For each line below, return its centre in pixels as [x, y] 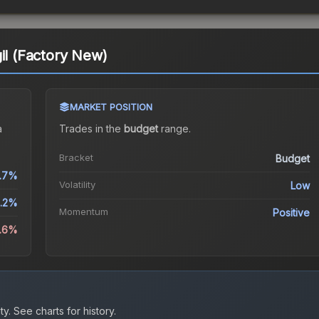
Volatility [77, 185]
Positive [292, 213]
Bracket [76, 158]
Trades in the [91, 129]
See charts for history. [63, 311]
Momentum [83, 212]
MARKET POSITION [111, 107]
